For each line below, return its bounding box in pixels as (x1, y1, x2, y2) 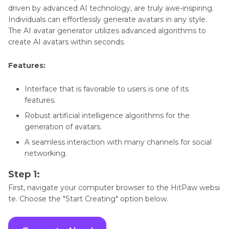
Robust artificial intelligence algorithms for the (25, 111, 190, 121)
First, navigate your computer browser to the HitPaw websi (8, 183, 220, 193)
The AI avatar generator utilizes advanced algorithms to (8, 26, 206, 36)
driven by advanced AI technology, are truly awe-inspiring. (8, 4, 214, 13)
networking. (25, 149, 67, 158)
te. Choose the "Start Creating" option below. (8, 194, 168, 204)
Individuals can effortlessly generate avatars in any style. (8, 15, 207, 25)
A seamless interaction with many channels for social (25, 138, 212, 147)
